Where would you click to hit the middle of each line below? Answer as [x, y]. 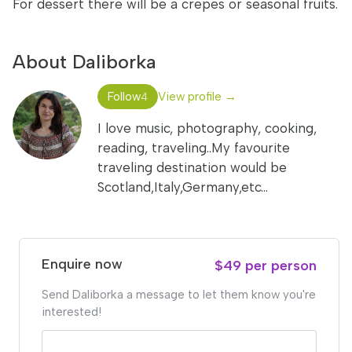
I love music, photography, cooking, [207, 128]
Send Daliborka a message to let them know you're [179, 295]
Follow [124, 97]
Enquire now [82, 264]
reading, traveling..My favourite [194, 148]
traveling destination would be [192, 167]
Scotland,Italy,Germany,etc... [183, 187]
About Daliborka [84, 62]
